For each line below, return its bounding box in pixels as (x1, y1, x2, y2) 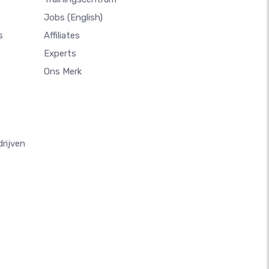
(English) (67, 11, 103, 23)
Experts (44, 47, 76, 59)
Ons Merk (44, 65, 82, 77)
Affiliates (44, 29, 80, 41)
